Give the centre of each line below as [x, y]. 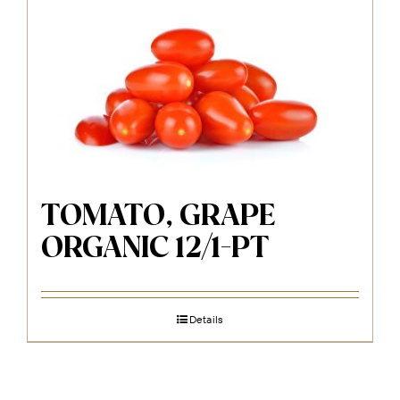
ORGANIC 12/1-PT [155, 250]
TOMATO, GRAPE [158, 217]
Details [206, 320]
